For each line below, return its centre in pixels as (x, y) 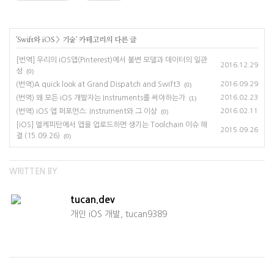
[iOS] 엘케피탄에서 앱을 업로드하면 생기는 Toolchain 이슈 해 (112, 124)
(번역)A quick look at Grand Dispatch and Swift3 (98, 84)
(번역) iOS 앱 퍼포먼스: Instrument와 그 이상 (87, 111)
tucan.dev (93, 199)
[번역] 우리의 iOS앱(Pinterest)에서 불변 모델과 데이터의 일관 (112, 60)
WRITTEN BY (33, 171)
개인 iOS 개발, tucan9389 (119, 214)
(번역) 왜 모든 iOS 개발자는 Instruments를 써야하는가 (101, 98)
